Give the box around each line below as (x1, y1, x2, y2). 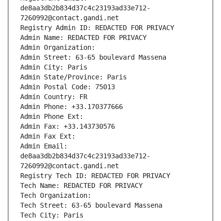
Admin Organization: (20, 43, 99, 52)
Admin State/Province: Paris (20, 73, 127, 81)
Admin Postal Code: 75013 (20, 83, 115, 91)
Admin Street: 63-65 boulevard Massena (20, 53, 166, 62)
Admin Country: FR (20, 93, 87, 101)
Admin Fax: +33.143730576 (20, 122, 115, 131)
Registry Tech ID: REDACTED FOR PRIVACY (20, 172, 170, 180)
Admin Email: (20, 142, 68, 150)
